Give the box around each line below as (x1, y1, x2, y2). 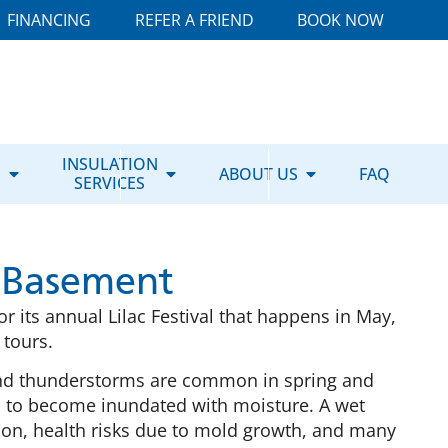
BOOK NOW (297, 9, 385, 31)
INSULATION (61, 153, 158, 175)
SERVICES (74, 172, 146, 194)
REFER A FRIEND (134, 9, 254, 31)
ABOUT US (218, 162, 298, 185)
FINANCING (7, 9, 92, 31)
